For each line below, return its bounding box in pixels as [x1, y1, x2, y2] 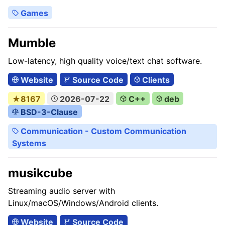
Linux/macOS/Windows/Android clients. [8, 198, 158, 208]
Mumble [8, 36, 56, 50]
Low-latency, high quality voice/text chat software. [8, 56, 202, 66]
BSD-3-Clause [18, 107, 78, 117]
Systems [12, 138, 46, 148]
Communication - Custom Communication [18, 126, 186, 136]
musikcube [8, 166, 72, 180]
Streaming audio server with [8, 186, 115, 196]
